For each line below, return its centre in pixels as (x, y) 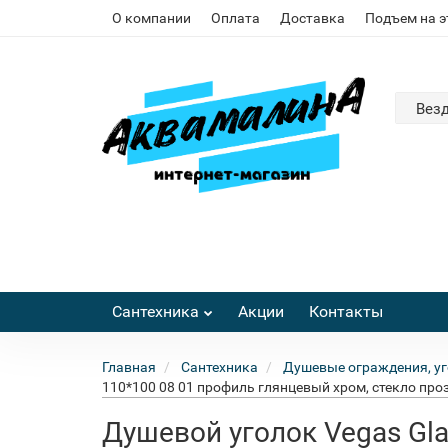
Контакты (346, 311)
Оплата (235, 18)
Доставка (312, 18)
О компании (151, 18)
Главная (129, 367)
